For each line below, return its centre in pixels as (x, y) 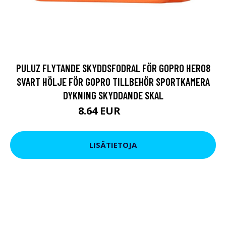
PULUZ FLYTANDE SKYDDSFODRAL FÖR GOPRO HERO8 (113, 68)
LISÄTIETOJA (113, 145)
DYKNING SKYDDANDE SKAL (113, 95)
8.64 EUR (101, 110)
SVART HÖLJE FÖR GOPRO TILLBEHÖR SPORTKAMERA (113, 81)
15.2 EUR (135, 112)
